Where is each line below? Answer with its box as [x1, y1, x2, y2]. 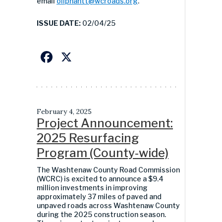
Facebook [55, 47, 126, 66]
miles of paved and [98, 192, 162, 201]
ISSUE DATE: [37, 18, 81, 27]
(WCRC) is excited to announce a [37, 174, 148, 183]
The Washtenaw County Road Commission [37, 165, 180, 174]
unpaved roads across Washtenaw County [37, 201, 180, 210]
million [37, 183, 59, 192]
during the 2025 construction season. [37, 210, 166, 219]
